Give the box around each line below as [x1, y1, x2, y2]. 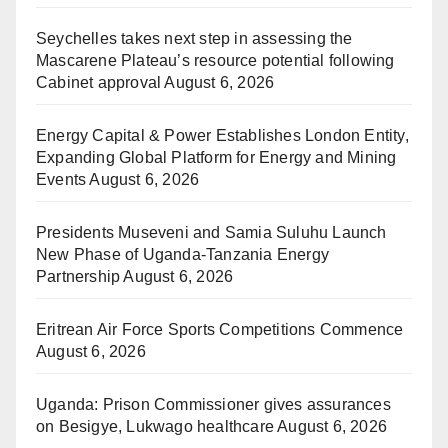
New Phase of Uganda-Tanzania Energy [36, 246, 329, 264]
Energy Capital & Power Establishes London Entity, [36, 127, 409, 145]
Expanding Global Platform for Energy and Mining [36, 149, 397, 167]
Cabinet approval [36, 74, 162, 92]
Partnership [36, 268, 121, 286]
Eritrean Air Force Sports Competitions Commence [36, 321, 404, 339]
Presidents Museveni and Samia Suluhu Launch [36, 224, 387, 242]
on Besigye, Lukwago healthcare [36, 418, 274, 436]
